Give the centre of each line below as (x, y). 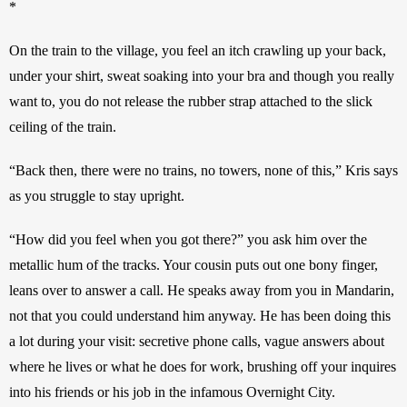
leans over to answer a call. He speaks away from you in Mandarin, (202, 290)
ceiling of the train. (65, 126)
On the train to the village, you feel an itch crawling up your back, (198, 50)
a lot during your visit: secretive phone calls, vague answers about (197, 341)
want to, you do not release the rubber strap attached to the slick (191, 101)
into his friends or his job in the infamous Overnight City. (174, 392)
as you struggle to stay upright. (99, 195)
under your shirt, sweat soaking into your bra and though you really (202, 75)
